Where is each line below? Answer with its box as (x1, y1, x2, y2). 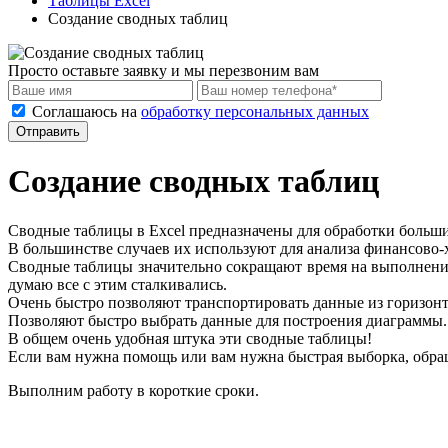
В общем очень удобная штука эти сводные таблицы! (8, 329, 372, 347)
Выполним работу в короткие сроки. (8, 381, 259, 399)
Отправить (16, 124, 80, 139)
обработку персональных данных (141, 103, 369, 120)
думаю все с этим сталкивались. (8, 275, 227, 293)
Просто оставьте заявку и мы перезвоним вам (8, 62, 319, 79)
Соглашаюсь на (32, 103, 141, 120)
